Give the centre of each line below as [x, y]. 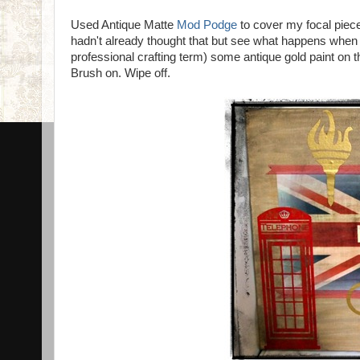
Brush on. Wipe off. [121, 73]
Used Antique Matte [124, 25]
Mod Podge [207, 25]
